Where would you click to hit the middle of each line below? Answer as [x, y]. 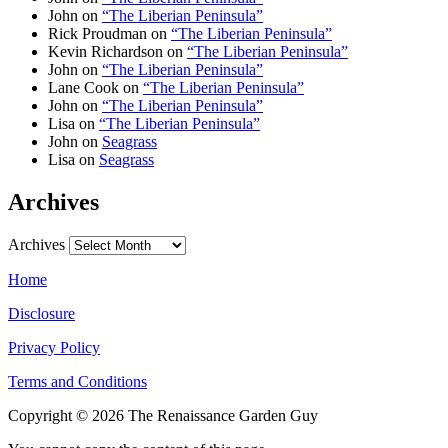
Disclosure [41, 314]
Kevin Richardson [105, 52]
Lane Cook [83, 88]
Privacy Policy [54, 348]
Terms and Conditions [77, 382]
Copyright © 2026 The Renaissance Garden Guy [163, 416]
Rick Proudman [97, 34]
